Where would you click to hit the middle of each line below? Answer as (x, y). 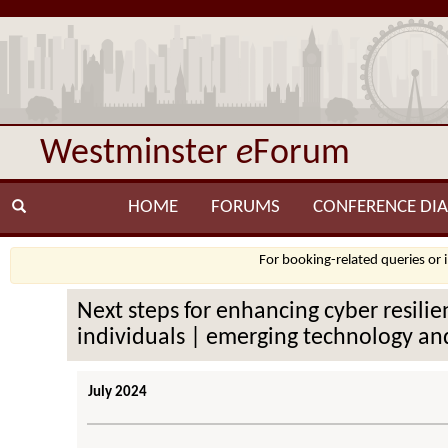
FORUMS (245, 207)
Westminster (137, 154)
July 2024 (118, 392)
